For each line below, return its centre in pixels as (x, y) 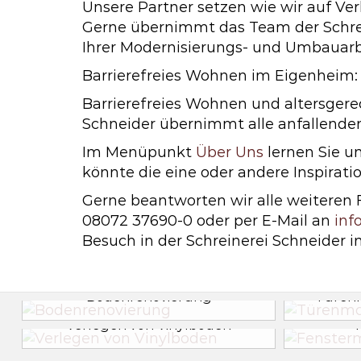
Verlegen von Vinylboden (149, 325)
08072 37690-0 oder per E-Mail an (208, 221)
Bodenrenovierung (149, 297)
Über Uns (230, 152)
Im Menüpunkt (139, 152)
